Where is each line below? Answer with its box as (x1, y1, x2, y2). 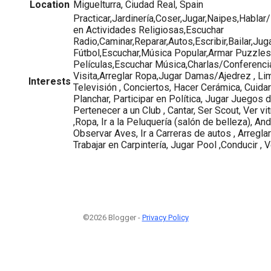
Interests (28, 75, 71, 87)
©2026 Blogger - (82, 212, 142, 222)
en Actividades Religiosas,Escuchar (73, 24, 224, 36)
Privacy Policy (142, 212, 189, 222)
